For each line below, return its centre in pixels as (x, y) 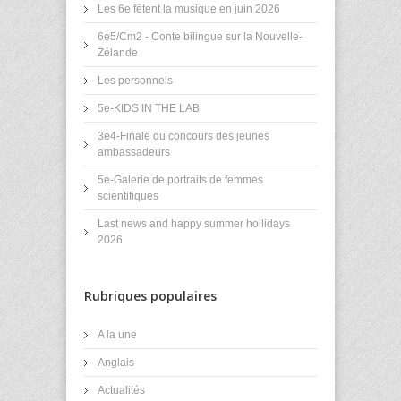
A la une (117, 335)
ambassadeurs (134, 153)
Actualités (121, 391)
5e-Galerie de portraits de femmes (180, 180)
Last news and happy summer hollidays (194, 224)
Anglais (116, 363)
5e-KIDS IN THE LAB (149, 109)
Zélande (118, 53)
